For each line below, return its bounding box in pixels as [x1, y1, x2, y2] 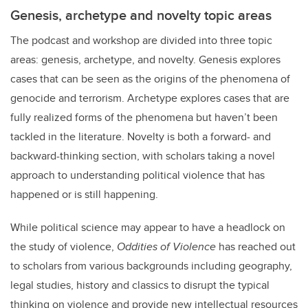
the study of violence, [10, 239, 117, 255]
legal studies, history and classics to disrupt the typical [10, 277, 269, 294]
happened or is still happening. [10, 186, 158, 203]
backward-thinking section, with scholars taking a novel [10, 148, 275, 164]
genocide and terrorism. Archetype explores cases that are [10, 90, 289, 107]
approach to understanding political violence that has [10, 167, 265, 184]
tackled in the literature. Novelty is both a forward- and [10, 129, 271, 145]
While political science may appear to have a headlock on [10, 219, 285, 236]
